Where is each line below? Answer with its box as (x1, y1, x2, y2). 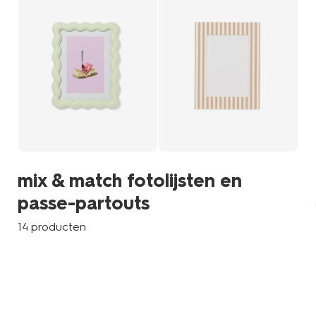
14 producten (18, 220, 87, 234)
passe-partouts (18, 192, 150, 215)
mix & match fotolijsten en (18, 169, 243, 193)
